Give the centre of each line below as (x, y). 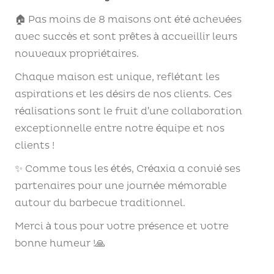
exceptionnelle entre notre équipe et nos (120, 128)
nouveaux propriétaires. (77, 54)
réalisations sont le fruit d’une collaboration (128, 111)
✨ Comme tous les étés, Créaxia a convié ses (128, 169)
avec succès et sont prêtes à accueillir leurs (126, 37)
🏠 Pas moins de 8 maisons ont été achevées (128, 20)
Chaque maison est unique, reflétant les (117, 77)
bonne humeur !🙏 (60, 243)
